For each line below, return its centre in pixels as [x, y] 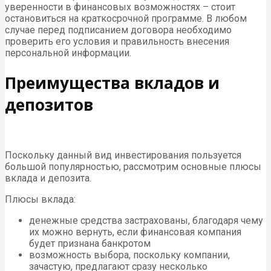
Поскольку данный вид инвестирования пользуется [123, 155]
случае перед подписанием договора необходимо [118, 30]
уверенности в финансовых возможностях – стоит [120, 7]
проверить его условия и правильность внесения [117, 42]
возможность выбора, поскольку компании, [129, 255]
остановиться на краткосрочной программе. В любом [126, 19]
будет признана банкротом [90, 244]
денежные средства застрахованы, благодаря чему [146, 221]
